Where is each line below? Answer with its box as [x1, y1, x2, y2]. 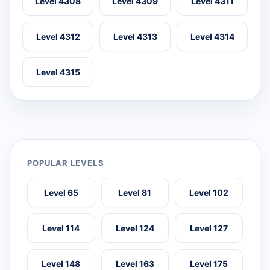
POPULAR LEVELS [27, 158, 104, 168]
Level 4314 [190, 31, 234, 42]
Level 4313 [113, 31, 157, 42]
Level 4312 [36, 31, 80, 42]
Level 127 [190, 223, 228, 234]
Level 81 [118, 187, 152, 198]
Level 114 [42, 223, 80, 234]
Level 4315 [36, 67, 80, 78]
